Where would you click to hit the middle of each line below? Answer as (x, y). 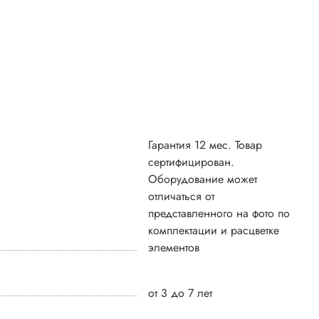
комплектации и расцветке (214, 230)
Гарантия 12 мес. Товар (205, 145)
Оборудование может (203, 179)
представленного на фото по (219, 213)
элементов (174, 247)
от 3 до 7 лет (180, 293)
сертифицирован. (191, 162)
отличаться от (181, 196)
